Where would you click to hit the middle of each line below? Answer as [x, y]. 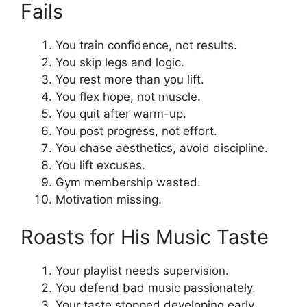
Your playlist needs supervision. [142, 271]
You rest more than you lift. [130, 79]
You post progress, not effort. [136, 131]
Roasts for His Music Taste [145, 237]
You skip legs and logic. [120, 62]
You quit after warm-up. [121, 113]
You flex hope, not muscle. [128, 96]
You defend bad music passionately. [156, 288]
